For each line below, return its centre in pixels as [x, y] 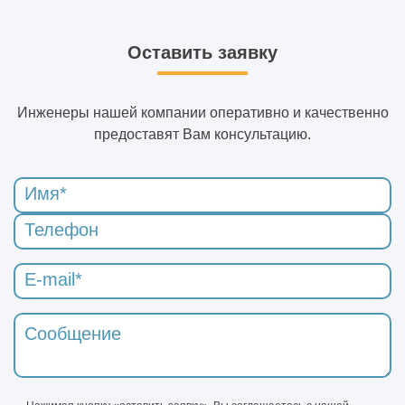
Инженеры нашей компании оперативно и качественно [202, 112]
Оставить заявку [202, 52]
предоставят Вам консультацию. [202, 134]
